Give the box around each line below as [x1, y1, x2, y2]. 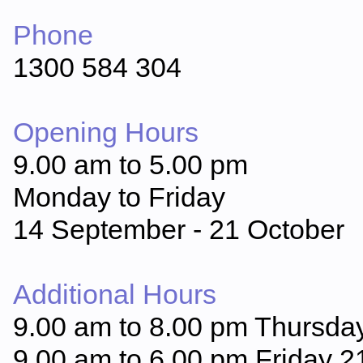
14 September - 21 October [13, 214, 344, 245]
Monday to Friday [13, 181, 225, 212]
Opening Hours [13, 117, 199, 147]
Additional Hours [13, 279, 216, 310]
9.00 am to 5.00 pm [13, 149, 248, 180]
